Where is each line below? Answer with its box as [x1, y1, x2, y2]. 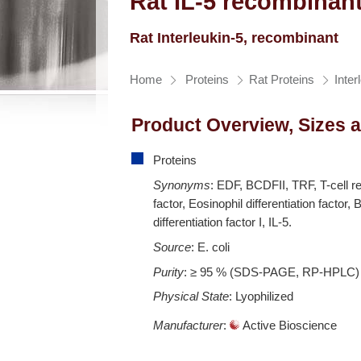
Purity [153, 264, 185, 279]
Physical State [153, 289, 230, 304]
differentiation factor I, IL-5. [153, 215, 293, 230]
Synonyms [153, 178, 211, 193]
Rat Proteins [249, 73, 315, 87]
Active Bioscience [239, 317, 338, 332]
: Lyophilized [229, 289, 294, 304]
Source [153, 239, 192, 254]
